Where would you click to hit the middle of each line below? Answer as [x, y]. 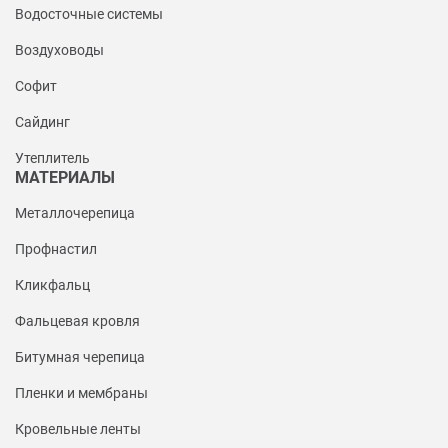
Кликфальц [52, 285]
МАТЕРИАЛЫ [65, 178]
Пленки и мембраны [81, 393]
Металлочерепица [75, 213]
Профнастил [56, 249]
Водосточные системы [89, 14]
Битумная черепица [80, 357]
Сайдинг [42, 122]
